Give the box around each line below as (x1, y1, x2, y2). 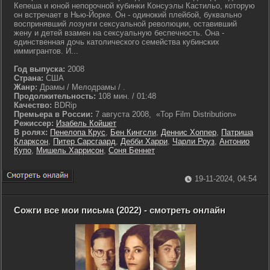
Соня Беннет (108, 146, 155, 155)
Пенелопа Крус (50, 128, 105, 137)
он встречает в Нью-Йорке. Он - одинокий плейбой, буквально (14, 10, 242, 19)
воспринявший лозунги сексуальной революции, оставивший (14, 19, 237, 28)
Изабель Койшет (56, 119, 116, 128)
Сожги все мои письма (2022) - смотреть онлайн (14, 205, 225, 215)
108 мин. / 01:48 (96, 92, 156, 101)
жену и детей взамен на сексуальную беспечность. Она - (14, 28, 224, 37)
